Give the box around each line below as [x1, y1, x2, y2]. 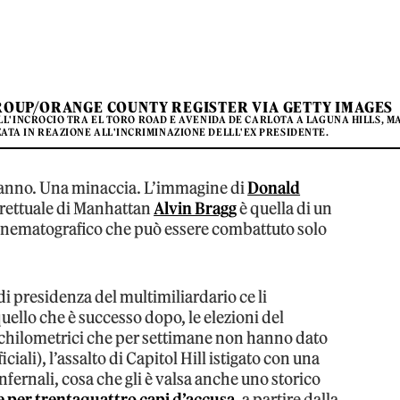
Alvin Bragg [154, 197, 237, 219]
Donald [247, 177, 301, 198]
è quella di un [237, 197, 333, 219]
